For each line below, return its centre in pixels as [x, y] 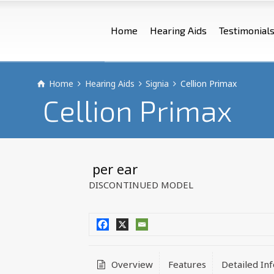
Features [187, 264]
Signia [157, 83]
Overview [131, 264]
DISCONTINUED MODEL [141, 185]
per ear [113, 169]
